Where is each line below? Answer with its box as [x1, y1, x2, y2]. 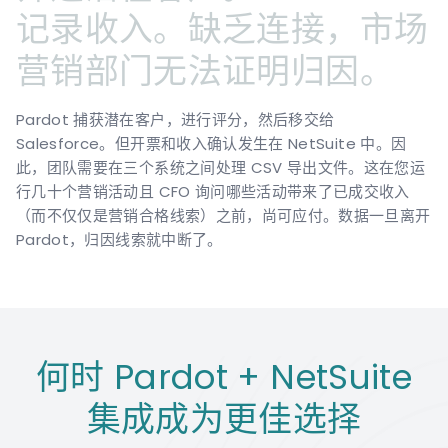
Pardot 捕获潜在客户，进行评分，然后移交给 [16, 109, 335, 130]
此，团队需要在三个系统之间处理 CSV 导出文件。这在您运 [16, 157, 426, 178]
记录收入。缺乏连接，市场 [16, 5, 429, 53]
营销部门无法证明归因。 [16, 47, 394, 95]
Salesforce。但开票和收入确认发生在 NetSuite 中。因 [16, 133, 407, 154]
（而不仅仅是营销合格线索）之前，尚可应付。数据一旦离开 [16, 205, 431, 226]
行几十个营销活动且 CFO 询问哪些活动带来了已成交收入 [16, 181, 410, 202]
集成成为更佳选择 [86, 395, 362, 443]
